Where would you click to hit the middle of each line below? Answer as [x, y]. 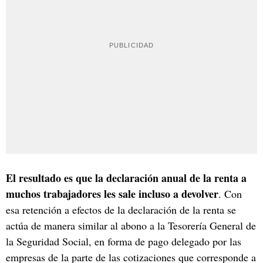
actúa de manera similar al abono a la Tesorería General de [131, 225]
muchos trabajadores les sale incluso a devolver [112, 193]
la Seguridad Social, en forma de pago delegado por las [124, 241]
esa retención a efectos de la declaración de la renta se [121, 209]
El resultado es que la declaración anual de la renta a [126, 178]
